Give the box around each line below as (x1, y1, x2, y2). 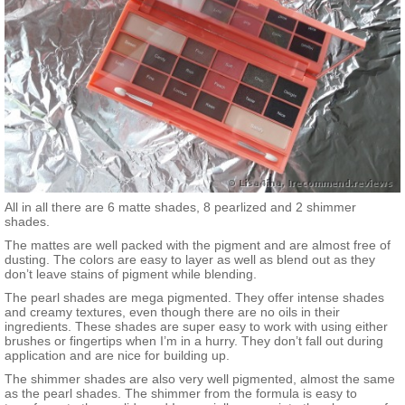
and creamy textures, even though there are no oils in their (5, 304, 340, 319)
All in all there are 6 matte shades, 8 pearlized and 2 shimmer (5, 199, 356, 214)
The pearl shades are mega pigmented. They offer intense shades (5, 289, 384, 305)
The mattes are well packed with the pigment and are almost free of (5, 237, 391, 252)
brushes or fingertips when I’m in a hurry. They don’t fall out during (5, 333, 383, 348)
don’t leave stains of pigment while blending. (5, 266, 257, 281)
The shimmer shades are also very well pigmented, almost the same (5, 371, 395, 386)
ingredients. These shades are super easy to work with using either (5, 318, 388, 334)
